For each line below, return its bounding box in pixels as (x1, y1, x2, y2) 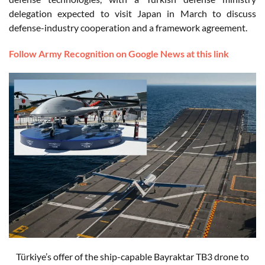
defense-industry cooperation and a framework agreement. (9, 22, 247, 34)
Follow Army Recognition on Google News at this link (9, 48, 229, 60)
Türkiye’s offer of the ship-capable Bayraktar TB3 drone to (16, 250, 249, 262)
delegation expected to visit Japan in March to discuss (9, 8, 256, 20)
